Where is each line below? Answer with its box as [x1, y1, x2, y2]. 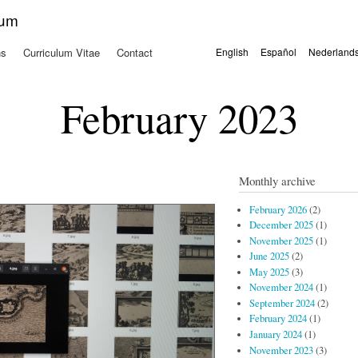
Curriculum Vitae [23, 45, 101, 60]
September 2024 [249, 296, 315, 310]
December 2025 [249, 218, 313, 233]
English [216, 45, 249, 58]
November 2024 [249, 280, 313, 295]
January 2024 [249, 328, 302, 342]
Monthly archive [239, 173, 316, 189]
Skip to [128, 2, 161, 17]
